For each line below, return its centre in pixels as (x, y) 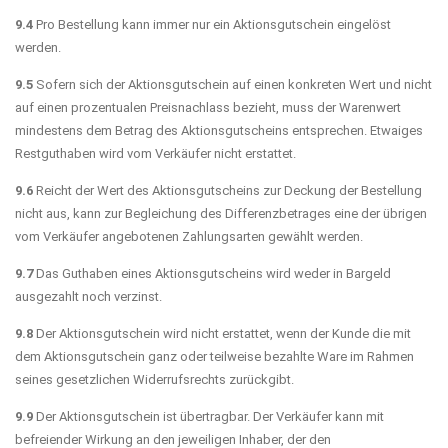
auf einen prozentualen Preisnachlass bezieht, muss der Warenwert (208, 107)
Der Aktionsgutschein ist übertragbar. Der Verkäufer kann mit (208, 416)
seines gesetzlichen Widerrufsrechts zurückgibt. (154, 379)
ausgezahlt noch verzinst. (88, 296)
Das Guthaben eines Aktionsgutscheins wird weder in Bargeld (212, 273)
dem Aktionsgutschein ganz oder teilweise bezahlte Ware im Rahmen (214, 356)
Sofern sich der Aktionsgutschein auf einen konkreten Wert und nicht (232, 84)
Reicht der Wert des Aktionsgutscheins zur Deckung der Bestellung (227, 190)
